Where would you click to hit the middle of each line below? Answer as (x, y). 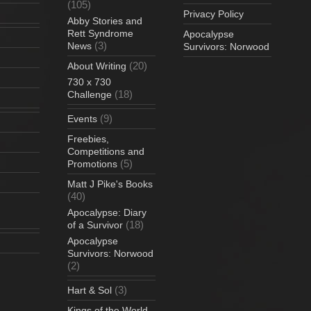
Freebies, (89, 138)
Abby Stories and (105, 20)
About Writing (97, 66)
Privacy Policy (213, 14)
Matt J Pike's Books (110, 184)
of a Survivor (95, 225)
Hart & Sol (90, 290)
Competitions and (106, 151)
